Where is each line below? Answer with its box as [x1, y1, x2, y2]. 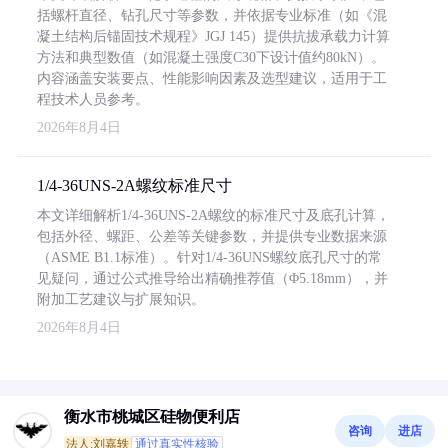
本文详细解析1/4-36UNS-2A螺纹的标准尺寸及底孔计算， [37, 208, 390, 223]
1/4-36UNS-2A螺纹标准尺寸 [37, 177, 232, 194]
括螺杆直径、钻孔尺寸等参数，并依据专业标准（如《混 [37, 8, 387, 23]
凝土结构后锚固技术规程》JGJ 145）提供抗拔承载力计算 [37, 29, 390, 44]
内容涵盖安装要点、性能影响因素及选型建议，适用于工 [37, 71, 387, 86]
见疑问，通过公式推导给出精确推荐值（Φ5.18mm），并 [37, 271, 388, 286]
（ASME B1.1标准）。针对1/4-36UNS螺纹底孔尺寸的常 [37, 250, 382, 265]
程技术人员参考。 [37, 92, 149, 107]
